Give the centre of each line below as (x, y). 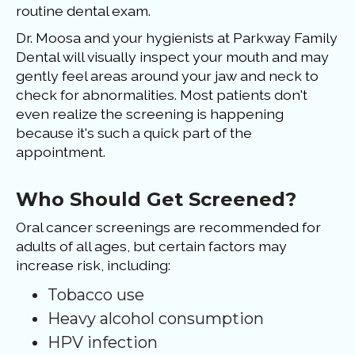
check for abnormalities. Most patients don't (162, 95)
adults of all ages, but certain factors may (151, 246)
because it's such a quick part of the (134, 133)
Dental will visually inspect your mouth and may (172, 57)
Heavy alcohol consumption (156, 319)
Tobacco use (96, 295)
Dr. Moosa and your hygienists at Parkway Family (177, 38)
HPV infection (103, 343)
